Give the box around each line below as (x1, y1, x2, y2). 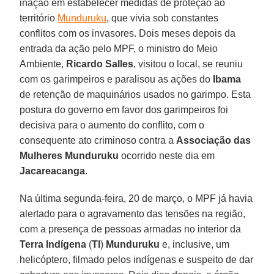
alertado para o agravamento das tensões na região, (20, 208, 246, 219)
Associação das (176, 135, 251, 146)
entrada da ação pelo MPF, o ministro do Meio (20, 43, 218, 54)
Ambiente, (20, 58, 67, 69)
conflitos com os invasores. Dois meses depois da (20, 28, 236, 39)
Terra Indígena (20, 239, 87, 250)
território (20, 12, 58, 23)
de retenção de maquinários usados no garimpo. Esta (20, 89, 251, 100)
